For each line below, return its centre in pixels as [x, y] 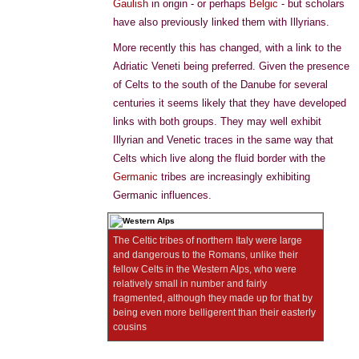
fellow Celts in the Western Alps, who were [205, 269]
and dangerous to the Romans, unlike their [206, 255]
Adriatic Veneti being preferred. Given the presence [231, 66]
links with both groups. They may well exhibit [217, 121]
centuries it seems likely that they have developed [230, 103]
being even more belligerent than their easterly [214, 313]
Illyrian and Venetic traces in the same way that [223, 140]
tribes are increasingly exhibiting [234, 177]
